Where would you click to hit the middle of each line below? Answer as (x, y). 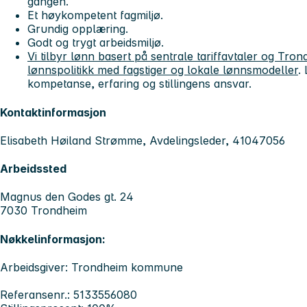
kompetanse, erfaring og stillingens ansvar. (139, 84)
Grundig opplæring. (78, 29)
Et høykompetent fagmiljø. (95, 15)
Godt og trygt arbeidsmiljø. (96, 43)
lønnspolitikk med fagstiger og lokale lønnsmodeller (163, 70)
